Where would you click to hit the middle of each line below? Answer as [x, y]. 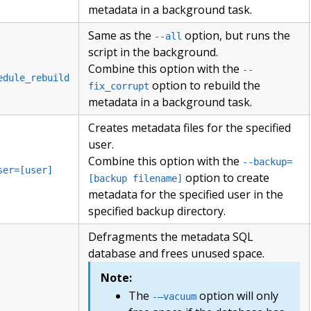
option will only [238, 296]
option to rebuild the [205, 86]
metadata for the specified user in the [186, 195]
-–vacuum [175, 297]
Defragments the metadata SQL [171, 237]
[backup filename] [136, 179]
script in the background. [153, 52]
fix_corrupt [119, 86]
